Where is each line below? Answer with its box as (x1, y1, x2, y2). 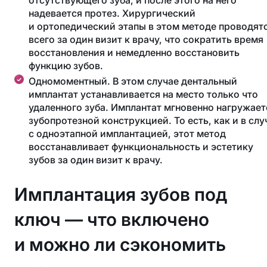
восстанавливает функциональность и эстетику (29, 141, 253, 153)
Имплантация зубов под (14, 184, 227, 205)
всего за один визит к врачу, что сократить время (29, 33, 263, 45)
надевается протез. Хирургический (29, 7, 195, 19)
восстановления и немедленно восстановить (29, 46, 240, 58)
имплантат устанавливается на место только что (29, 88, 258, 100)
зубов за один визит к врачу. (29, 154, 163, 166)
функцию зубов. (29, 60, 103, 72)
